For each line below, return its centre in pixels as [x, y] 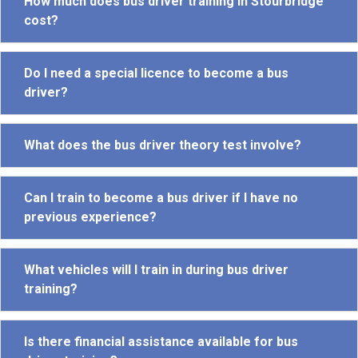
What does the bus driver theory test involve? [163, 145]
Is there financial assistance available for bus [161, 341]
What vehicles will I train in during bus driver [156, 269]
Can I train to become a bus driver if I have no [161, 197]
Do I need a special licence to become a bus [156, 73]
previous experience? [90, 217]
